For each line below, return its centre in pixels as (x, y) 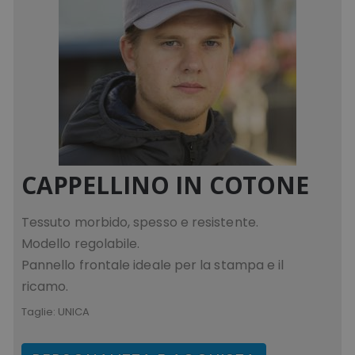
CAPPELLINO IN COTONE (165, 185)
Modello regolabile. (80, 243)
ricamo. (45, 286)
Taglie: (39, 311)
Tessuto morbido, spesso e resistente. (139, 222)
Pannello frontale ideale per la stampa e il (153, 265)
